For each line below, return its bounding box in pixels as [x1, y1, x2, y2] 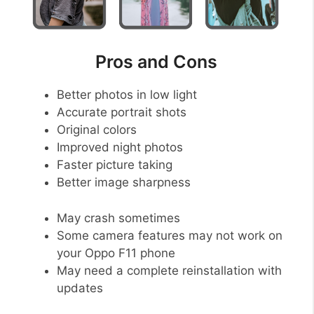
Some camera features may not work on [57, 228, 282, 243]
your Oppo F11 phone [57, 245, 175, 260]
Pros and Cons [95, 51, 217, 73]
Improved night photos [57, 140, 183, 155]
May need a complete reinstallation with [57, 263, 282, 278]
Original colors [57, 123, 137, 137]
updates [57, 280, 103, 295]
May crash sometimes [57, 210, 180, 225]
